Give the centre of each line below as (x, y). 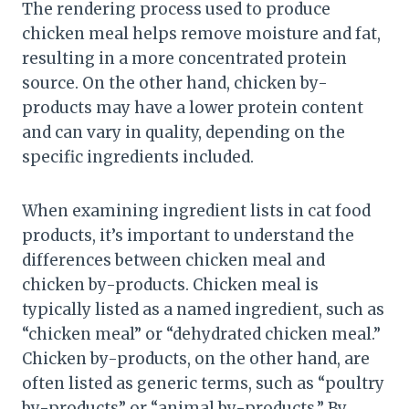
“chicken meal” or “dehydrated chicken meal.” (201, 334)
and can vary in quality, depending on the (184, 132)
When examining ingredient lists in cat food (196, 210)
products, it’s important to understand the (188, 235)
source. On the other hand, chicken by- (175, 83)
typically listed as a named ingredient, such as (203, 309)
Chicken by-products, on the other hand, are (196, 358)
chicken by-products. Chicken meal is (170, 284)
